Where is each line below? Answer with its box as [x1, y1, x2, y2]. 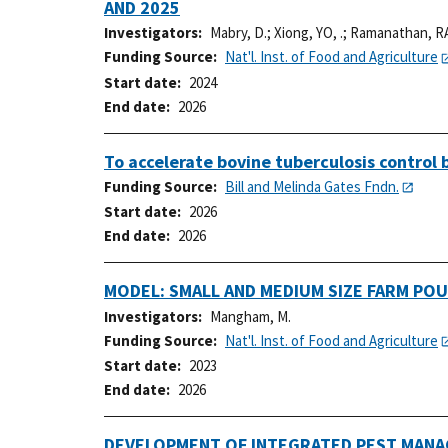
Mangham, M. [210, 306, 291, 326]
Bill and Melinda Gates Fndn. [225, 176, 399, 196]
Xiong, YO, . [274, 23, 343, 43]
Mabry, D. [210, 23, 267, 43]
